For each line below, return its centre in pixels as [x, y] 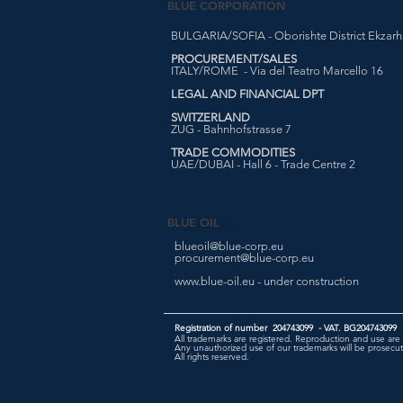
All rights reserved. [212, 357]
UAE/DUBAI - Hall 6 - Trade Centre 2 [263, 164]
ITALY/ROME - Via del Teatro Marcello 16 [277, 71]
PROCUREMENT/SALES [234, 59]
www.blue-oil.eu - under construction [267, 281]
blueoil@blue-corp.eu [229, 246]
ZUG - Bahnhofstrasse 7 [231, 129]
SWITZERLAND [210, 117]
